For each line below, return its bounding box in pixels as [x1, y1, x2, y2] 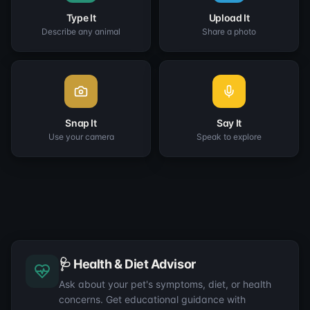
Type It [66, 12, 96, 24]
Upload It [208, 12, 250, 24]
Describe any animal [42, 26, 120, 37]
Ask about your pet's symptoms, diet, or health [59, 278, 271, 291]
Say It [217, 117, 241, 129]
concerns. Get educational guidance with [59, 293, 246, 306]
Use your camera [48, 131, 114, 143]
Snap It [65, 117, 97, 129]
